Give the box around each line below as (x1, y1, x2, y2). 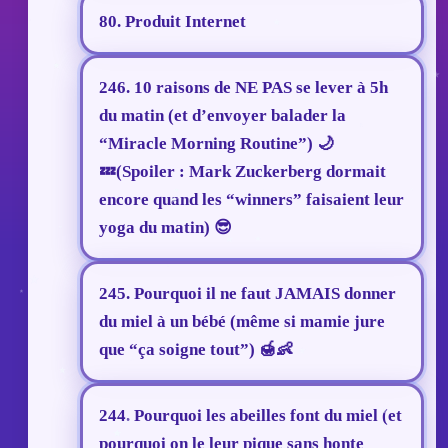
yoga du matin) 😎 (99, 218, 232, 238)
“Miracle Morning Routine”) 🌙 (99, 134, 334, 154)
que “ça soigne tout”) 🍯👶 (99, 340, 293, 360)
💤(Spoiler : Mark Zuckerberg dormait (99, 162, 386, 182)
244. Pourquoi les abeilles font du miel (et (99, 406, 402, 426)
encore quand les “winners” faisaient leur (99, 190, 404, 210)
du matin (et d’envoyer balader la (99, 106, 346, 126)
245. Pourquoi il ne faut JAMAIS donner (99, 284, 396, 304)
